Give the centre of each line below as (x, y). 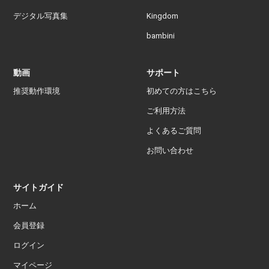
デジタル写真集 (41, 16)
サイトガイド (39, 188)
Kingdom (163, 16)
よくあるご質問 (174, 131)
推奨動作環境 (37, 91)
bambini (161, 36)
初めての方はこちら (182, 91)
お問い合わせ (170, 151)
